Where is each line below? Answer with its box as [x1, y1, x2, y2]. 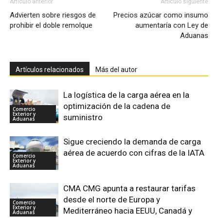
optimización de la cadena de [63, 101, 170, 111]
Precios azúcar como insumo [113, 11, 208, 19]
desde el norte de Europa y [63, 195, 160, 204]
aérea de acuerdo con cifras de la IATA [63, 148, 204, 158]
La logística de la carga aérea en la [63, 90, 189, 100]
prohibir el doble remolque [10, 21, 92, 30]
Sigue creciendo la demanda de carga [63, 137, 201, 146]
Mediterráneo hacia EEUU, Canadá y [63, 206, 192, 216]
